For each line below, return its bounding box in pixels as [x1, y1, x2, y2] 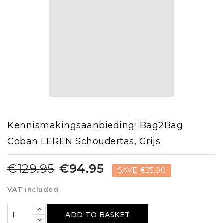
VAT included [7, 185, 58, 193]
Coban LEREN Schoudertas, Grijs [7, 135, 160, 147]
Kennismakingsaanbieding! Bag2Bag [7, 119, 183, 131]
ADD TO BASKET [65, 210, 130, 219]
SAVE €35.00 [117, 165, 166, 175]
